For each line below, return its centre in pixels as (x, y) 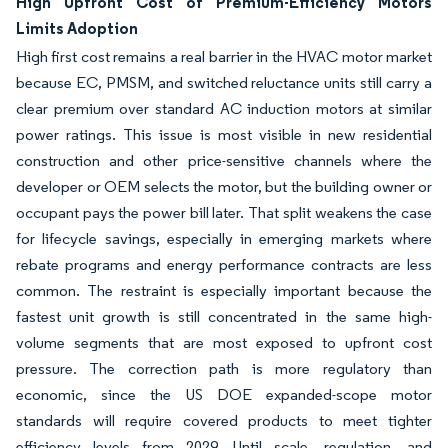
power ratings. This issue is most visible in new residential (224, 134)
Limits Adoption (77, 28)
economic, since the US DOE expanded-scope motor (224, 394)
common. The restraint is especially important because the (224, 290)
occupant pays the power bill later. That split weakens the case (224, 212)
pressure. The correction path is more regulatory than (224, 368)
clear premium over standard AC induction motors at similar (224, 108)
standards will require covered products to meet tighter (224, 420)
